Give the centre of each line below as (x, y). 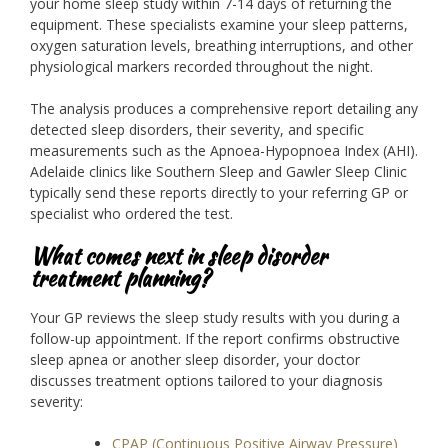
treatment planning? (120, 278)
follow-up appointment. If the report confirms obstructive (215, 338)
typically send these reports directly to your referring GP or (219, 193)
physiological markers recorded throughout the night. (201, 67)
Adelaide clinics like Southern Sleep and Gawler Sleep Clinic (218, 172)
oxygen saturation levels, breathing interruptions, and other (221, 46)
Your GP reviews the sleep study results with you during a (215, 317)
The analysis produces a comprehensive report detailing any (224, 109)
